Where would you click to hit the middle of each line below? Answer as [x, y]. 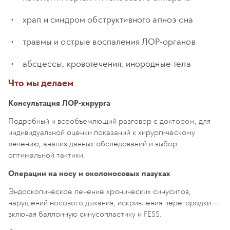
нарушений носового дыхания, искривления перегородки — [113, 203]
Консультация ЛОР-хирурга [59, 103]
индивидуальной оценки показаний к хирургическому [102, 132]
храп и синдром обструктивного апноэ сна [108, 20]
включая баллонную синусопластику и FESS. [85, 214]
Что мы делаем [41, 83]
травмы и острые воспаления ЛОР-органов [109, 42]
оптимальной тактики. [47, 155]
